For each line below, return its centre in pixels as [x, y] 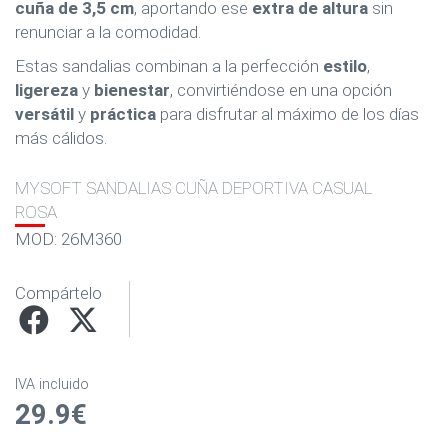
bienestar [132, 90]
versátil [44, 114]
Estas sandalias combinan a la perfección [169, 66]
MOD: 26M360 [68, 238]
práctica [123, 114]
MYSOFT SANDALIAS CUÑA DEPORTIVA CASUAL [193, 187]
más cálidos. [61, 138]
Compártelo [58, 292]
